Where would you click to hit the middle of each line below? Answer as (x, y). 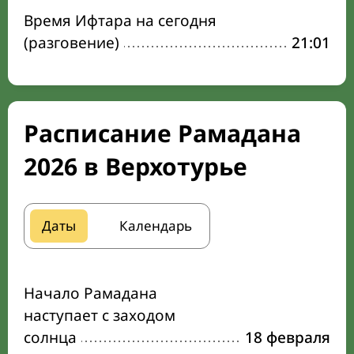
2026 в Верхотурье (136, 166)
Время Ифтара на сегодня (120, 21)
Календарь (156, 226)
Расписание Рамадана (162, 133)
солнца (50, 337)
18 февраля (288, 337)
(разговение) (72, 43)
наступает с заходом (100, 315)
